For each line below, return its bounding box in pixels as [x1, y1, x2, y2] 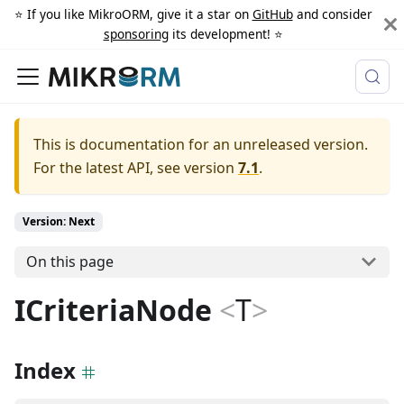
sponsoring [103, 25, 169, 42]
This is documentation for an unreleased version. [33, 134, 368, 154]
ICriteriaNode [14, 289, 212, 329]
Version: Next [23, 214, 95, 229]
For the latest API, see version [33, 158, 234, 178]
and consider [292, 5, 372, 23]
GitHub [252, 5, 293, 23]
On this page [25, 252, 114, 272]
